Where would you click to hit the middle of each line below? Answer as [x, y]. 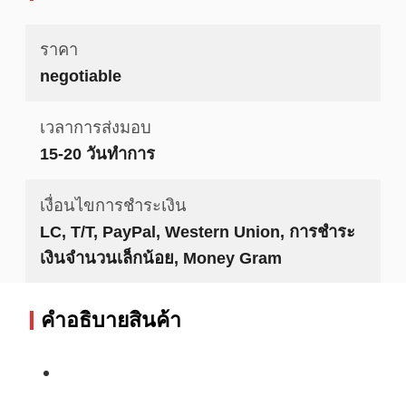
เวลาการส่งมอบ [95, 127]
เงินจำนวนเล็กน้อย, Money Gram [160, 257]
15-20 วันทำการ [97, 153]
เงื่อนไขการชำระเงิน [113, 205]
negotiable [80, 76]
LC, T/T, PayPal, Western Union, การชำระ [197, 231]
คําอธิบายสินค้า [111, 319]
